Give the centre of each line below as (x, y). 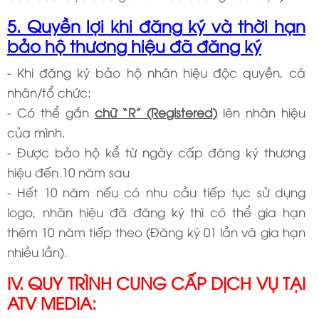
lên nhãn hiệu (262, 112)
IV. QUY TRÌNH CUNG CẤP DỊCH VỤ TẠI (157, 282)
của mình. (36, 132)
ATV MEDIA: (52, 302)
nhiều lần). (37, 251)
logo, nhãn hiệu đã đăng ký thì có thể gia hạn (157, 211)
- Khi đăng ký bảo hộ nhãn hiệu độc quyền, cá (157, 72)
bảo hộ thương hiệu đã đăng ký (134, 45)
